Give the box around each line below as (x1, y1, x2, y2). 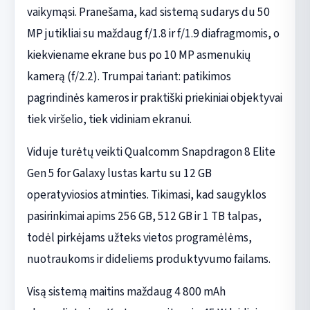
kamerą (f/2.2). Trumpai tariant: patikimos (26, 67, 231, 85)
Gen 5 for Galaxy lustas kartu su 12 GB (26, 164, 212, 182)
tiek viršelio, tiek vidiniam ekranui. (26, 110, 192, 128)
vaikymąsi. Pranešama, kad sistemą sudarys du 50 (26, 3, 270, 21)
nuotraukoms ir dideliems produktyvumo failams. (26, 250, 271, 268)
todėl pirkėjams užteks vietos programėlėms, (26, 228, 252, 246)
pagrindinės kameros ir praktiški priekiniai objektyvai (26, 89, 282, 107)
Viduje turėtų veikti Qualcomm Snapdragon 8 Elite (26, 143, 275, 161)
